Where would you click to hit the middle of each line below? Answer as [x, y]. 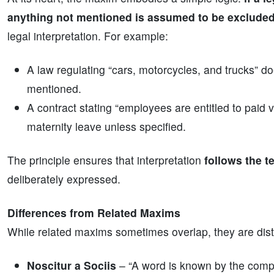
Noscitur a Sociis [72, 265]
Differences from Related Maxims [94, 213]
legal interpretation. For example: [88, 36]
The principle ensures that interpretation [106, 160]
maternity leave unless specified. [106, 126]
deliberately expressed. [64, 179]
